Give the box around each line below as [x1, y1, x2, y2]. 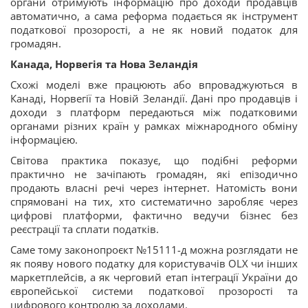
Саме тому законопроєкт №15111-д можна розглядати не [10, 242, 298, 256]
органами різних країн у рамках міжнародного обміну [10, 118, 298, 133]
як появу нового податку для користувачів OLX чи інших [10, 256, 298, 270]
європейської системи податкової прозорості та [10, 283, 298, 298]
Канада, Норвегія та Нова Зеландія [10, 56, 198, 71]
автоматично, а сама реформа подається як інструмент [10, 8, 298, 23]
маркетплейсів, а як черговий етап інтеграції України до [10, 269, 298, 284]
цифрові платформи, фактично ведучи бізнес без [10, 208, 298, 222]
